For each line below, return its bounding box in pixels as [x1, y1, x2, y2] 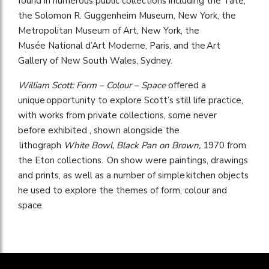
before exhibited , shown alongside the [18, 124, 180, 136]
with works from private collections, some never [18, 109, 217, 121]
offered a [168, 79, 206, 91]
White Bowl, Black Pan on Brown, [64, 139, 203, 151]
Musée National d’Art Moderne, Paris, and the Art [18, 39, 220, 52]
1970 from [203, 139, 246, 151]
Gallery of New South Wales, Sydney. [18, 54, 175, 67]
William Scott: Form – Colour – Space [18, 79, 168, 91]
